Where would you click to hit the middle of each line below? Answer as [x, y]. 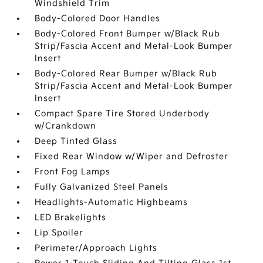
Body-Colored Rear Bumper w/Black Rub [126, 74]
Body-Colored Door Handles [98, 19]
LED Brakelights [71, 218]
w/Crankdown [66, 126]
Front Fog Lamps [73, 172]
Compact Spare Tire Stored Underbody [122, 114]
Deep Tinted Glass [76, 141]
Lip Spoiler [59, 233]
